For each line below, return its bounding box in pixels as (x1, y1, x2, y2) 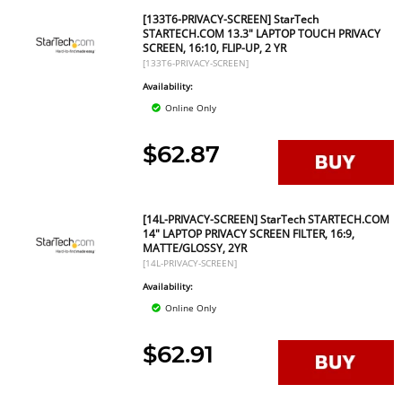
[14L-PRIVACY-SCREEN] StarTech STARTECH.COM (143, 212, 390, 227)
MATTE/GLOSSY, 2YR (143, 240, 248, 256)
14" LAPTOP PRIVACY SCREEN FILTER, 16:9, (143, 226, 355, 241)
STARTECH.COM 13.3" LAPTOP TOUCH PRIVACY (143, 26, 381, 41)
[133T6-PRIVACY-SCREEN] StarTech (143, 12, 319, 27)
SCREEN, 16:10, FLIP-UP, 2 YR (143, 40, 287, 56)
